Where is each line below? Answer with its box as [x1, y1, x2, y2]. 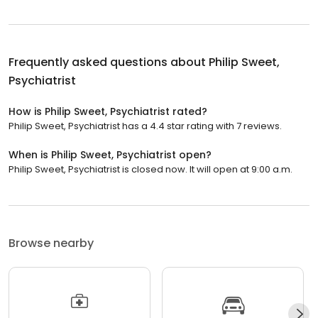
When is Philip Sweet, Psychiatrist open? [9, 147, 212, 162]
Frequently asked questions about [9, 53, 209, 70]
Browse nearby [9, 234, 94, 251]
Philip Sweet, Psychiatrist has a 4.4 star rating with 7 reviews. [9, 119, 282, 133]
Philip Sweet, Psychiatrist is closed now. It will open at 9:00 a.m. [9, 162, 292, 176]
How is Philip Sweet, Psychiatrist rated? [9, 104, 207, 119]
